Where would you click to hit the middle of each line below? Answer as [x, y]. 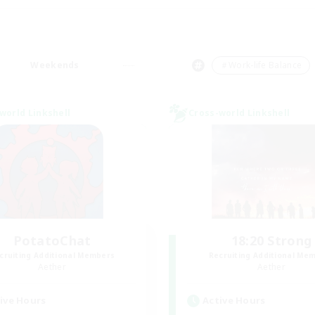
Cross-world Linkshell [239, 113]
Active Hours [234, 300]
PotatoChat [52, 240]
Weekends [55, 65]
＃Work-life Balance [261, 65]
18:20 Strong [271, 240]
